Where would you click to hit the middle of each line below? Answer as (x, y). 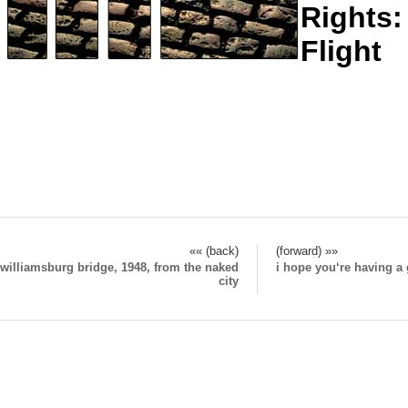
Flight (341, 51)
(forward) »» (307, 250)
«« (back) (214, 250)
